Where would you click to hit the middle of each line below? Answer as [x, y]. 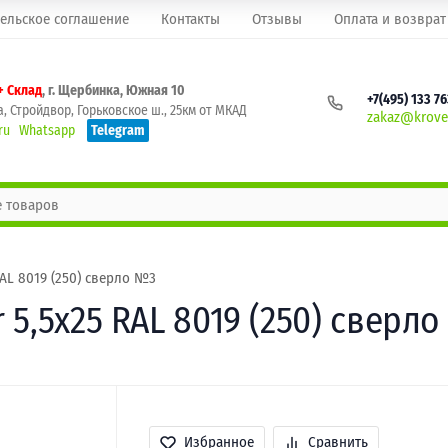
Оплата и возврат [390, 19]
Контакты [190, 19]
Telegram [118, 130]
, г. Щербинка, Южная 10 [113, 90]
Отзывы [277, 19]
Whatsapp [47, 130]
